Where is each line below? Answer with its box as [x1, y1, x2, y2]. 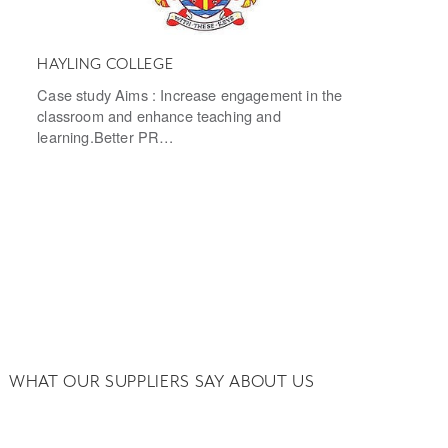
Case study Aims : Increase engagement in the [37, 84, 343, 106]
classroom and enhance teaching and [37, 105, 281, 127]
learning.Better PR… [37, 126, 175, 148]
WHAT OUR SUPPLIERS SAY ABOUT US [8, 371, 315, 392]
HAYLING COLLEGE [37, 55, 174, 74]
